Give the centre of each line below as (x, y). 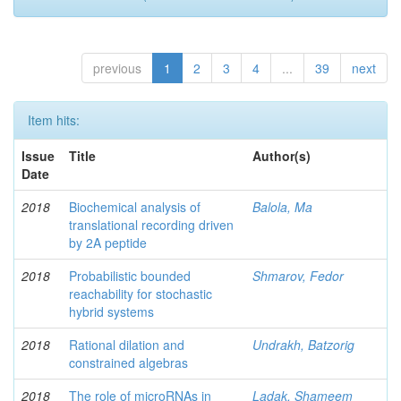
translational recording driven (151, 225)
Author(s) (282, 156)
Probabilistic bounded (130, 276)
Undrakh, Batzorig (303, 345)
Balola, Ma (282, 207)
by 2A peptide (108, 243)
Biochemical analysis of (135, 207)
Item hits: (54, 120)
